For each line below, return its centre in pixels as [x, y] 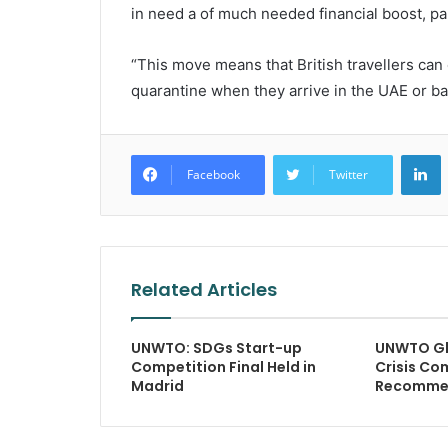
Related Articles [203, 289]
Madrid [157, 386]
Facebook [213, 174]
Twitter [348, 174]
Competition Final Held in [223, 367]
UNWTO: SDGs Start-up [216, 348]
